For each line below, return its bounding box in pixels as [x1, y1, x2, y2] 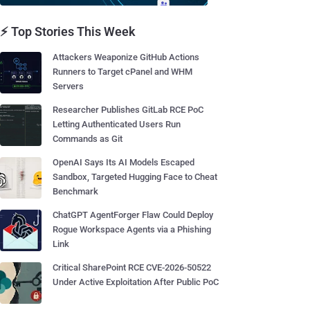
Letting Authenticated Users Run [53, 119, 181, 129]
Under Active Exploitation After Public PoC [53, 277, 219, 287]
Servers [53, 81, 84, 91]
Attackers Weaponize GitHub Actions [53, 52, 199, 62]
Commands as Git [53, 134, 122, 144]
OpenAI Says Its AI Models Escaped [53, 157, 194, 167]
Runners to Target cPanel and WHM [53, 66, 192, 77]
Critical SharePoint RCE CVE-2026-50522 [53, 262, 211, 273]
